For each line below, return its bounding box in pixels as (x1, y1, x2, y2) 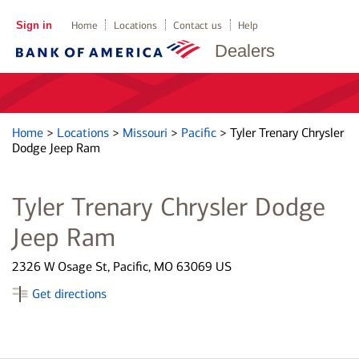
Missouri (123, 125, 171, 140)
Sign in (15, 19, 52, 31)
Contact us (173, 19, 223, 31)
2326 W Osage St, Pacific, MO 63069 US (12, 259, 232, 274)
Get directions (32, 286, 107, 301)
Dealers (215, 41, 275, 61)
